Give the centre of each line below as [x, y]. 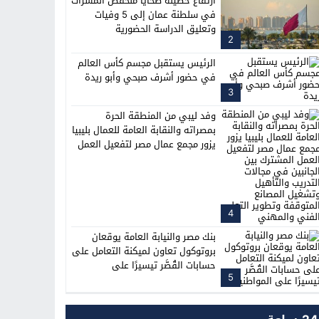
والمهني [198, 202]
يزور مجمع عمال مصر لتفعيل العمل [147, 145]
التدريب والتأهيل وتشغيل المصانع [148, 173]
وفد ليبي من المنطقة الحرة [161, 116]
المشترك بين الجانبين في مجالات [151, 159]
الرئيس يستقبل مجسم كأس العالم [147, 63]
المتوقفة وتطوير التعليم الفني [153, 187]
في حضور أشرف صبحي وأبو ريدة [150, 78]
